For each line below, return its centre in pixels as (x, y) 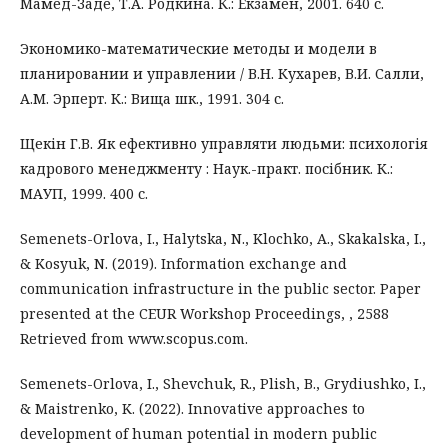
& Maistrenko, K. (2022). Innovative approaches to (192, 408)
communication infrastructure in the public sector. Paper (220, 288)
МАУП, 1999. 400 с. (84, 193)
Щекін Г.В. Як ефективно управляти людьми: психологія (224, 143)
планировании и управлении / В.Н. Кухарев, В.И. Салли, (222, 73)
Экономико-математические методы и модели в (198, 48)
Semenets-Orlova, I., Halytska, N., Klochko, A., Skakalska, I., (223, 238)
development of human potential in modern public (198, 433)
